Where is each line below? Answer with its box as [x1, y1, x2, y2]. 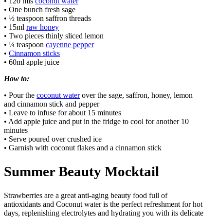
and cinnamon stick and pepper [4, 100, 99, 109]
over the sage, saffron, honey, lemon [80, 91, 193, 100]
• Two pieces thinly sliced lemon [4, 32, 104, 40]
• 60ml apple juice [4, 58, 59, 67]
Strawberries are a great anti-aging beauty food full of [4, 191, 167, 200]
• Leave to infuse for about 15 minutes [4, 109, 121, 117]
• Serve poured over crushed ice [4, 135, 102, 144]
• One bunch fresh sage [4, 5, 75, 14]
